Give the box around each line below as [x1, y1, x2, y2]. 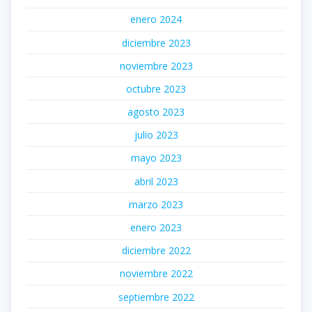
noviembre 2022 [119, 267, 193, 281]
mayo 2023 [130, 151, 182, 165]
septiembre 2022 [118, 290, 194, 304]
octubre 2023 [126, 81, 186, 95]
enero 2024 [130, 13, 182, 26]
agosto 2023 [127, 105, 185, 119]
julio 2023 [134, 128, 178, 142]
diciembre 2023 [121, 36, 191, 49]
